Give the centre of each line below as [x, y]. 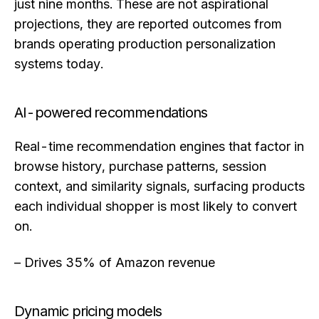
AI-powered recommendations [111, 112]
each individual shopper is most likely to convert [156, 206]
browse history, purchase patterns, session [140, 166]
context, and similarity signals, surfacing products [159, 186]
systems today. [59, 63]
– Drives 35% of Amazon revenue [115, 263]
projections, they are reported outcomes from [148, 23]
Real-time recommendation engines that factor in [159, 146]
